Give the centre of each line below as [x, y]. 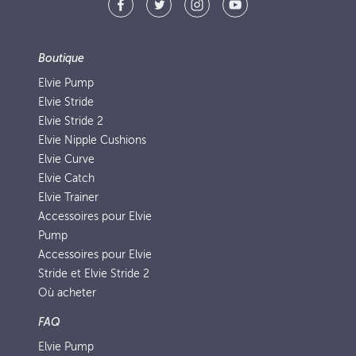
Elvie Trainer [68, 197]
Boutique [61, 58]
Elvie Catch [66, 178]
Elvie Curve [66, 159]
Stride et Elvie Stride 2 [94, 274]
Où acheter [67, 293]
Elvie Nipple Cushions [92, 140]
